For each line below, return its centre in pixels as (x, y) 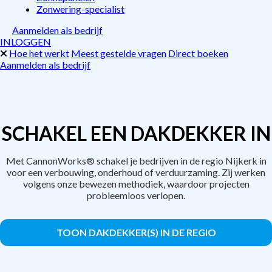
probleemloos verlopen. (136, 195)
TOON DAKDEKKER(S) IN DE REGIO (136, 232)
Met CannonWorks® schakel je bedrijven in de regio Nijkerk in (136, 161)
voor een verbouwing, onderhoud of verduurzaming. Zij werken (136, 172)
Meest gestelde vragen (119, 53)
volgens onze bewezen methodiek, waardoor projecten (136, 184)
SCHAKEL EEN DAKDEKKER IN (136, 133)
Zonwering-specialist (80, 9)
